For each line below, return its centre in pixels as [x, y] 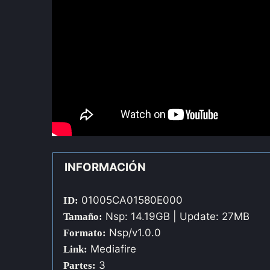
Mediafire [112, 249]
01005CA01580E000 [162, 200]
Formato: [85, 233]
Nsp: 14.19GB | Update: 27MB [176, 216]
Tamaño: [83, 216]
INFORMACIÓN [105, 168]
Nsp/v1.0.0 [133, 232]
